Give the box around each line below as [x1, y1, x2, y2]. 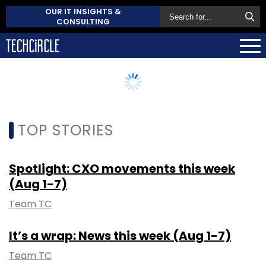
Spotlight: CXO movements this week [9, 160, 235, 177]
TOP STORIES [18, 119, 113, 141]
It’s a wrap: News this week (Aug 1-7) [9, 227, 231, 244]
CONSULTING [56, 16, 110, 27]
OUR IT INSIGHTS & [45, 6, 121, 17]
